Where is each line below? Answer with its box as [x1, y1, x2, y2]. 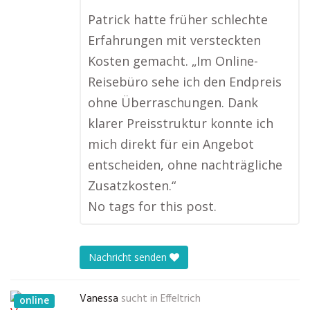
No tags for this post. [88, 198, 217, 215]
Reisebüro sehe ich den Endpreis [88, 73, 282, 90]
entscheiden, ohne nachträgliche [88, 156, 282, 173]
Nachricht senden [89, 250, 170, 264]
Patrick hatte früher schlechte [88, 11, 268, 28]
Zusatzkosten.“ [88, 177, 176, 194]
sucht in [121, 291, 158, 307]
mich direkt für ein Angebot [88, 136, 254, 152]
